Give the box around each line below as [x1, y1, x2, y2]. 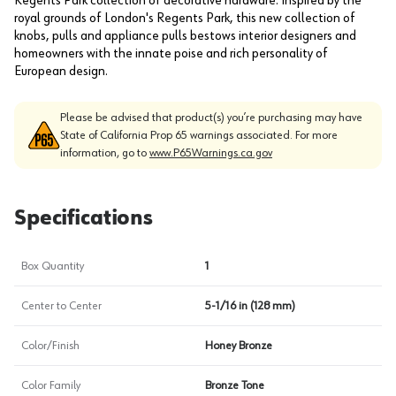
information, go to [60, 147, 149, 159]
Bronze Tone [205, 379, 264, 392]
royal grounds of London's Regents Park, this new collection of [14, 11, 355, 26]
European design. [14, 65, 108, 79]
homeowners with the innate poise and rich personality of [14, 47, 328, 61]
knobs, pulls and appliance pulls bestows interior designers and [14, 29, 356, 43]
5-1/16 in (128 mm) [205, 300, 295, 312]
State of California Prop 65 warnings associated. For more [60, 129, 338, 141]
